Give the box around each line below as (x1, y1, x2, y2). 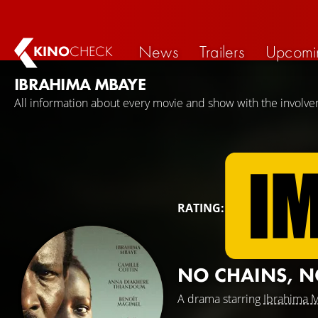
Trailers (199, 40, 244, 62)
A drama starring (177, 291, 263, 307)
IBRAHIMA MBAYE (14, 73, 146, 95)
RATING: (177, 200, 224, 216)
